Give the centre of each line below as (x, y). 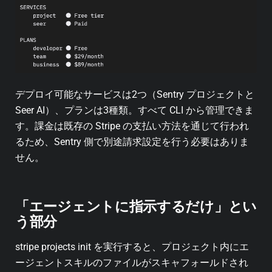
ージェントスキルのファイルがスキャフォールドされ (132, 262)
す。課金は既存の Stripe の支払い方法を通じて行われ (132, 126)
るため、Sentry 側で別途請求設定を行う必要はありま (132, 141)
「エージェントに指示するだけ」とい (136, 206)
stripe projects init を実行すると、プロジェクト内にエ (132, 246)
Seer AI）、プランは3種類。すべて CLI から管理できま (134, 110)
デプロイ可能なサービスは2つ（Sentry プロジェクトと (135, 94)
